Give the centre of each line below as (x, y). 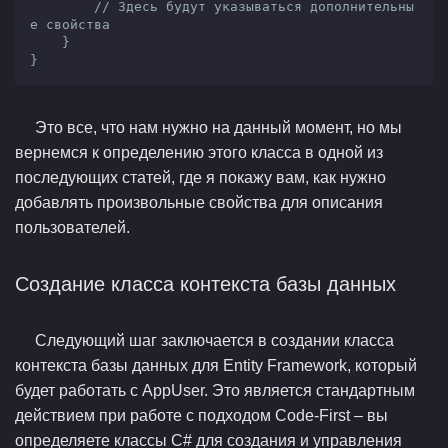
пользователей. (72, 227)
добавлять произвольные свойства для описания (199, 202)
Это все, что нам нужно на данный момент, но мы (218, 127)
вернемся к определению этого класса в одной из (199, 152)
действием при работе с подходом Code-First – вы (201, 415)
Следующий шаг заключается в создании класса (214, 340)
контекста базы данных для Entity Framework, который (216, 365)
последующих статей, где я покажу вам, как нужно (200, 177)
